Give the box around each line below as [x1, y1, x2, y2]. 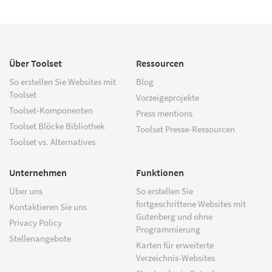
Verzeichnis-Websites [136, 252, 215, 264]
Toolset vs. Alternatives [9, 136, 95, 148]
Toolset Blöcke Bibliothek [9, 120, 104, 132]
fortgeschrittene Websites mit [136, 198, 246, 210]
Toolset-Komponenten [9, 104, 93, 117]
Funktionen [136, 166, 184, 179]
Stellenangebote [9, 233, 71, 245]
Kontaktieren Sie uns [9, 201, 87, 213]
